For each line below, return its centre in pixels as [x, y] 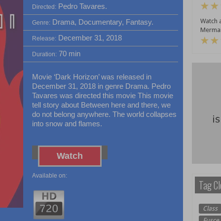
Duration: [44, 54]
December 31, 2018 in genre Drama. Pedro [101, 86]
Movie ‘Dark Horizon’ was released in [92, 77]
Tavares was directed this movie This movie [102, 95]
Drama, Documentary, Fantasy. [102, 22]
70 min [68, 54]
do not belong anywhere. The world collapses [104, 114]
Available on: [49, 176]
